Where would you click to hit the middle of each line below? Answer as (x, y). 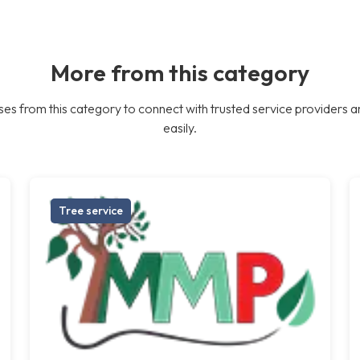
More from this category (180, 72)
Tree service (91, 210)
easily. (180, 127)
